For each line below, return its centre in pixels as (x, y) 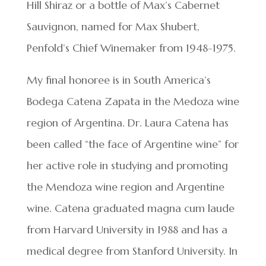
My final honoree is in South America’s (118, 80)
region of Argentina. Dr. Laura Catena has (127, 123)
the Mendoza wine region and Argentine (125, 187)
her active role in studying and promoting (127, 165)
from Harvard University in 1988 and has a (127, 229)
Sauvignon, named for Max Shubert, (113, 26)
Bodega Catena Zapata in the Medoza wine (133, 101)
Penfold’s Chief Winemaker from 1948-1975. (131, 48)
